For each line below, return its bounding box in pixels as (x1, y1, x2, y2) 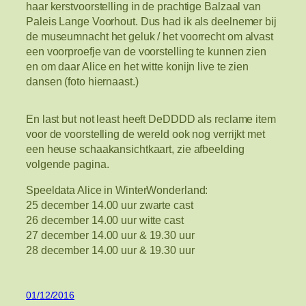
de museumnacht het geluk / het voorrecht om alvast (26, 30, 273, 43)
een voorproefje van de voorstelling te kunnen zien (26, 45, 266, 58)
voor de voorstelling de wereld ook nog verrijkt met (26, 127, 265, 140)
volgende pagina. (26, 157, 109, 170)
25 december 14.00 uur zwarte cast (26, 199, 193, 212)
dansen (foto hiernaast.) (26, 75, 139, 88)
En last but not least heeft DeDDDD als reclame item (26, 112, 276, 125)
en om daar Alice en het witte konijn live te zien (26, 60, 249, 73)
